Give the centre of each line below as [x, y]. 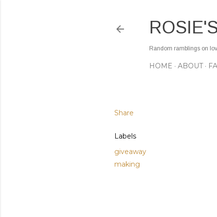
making [127, 164]
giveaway [130, 152]
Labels [125, 136]
